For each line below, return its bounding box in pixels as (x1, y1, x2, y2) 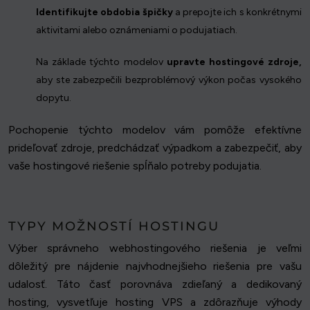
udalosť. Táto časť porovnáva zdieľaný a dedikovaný (8, 277, 302, 291)
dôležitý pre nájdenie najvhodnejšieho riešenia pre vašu (8, 259, 302, 273)
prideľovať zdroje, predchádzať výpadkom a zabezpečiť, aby (8, 141, 302, 155)
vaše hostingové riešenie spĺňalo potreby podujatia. (8, 159, 262, 173)
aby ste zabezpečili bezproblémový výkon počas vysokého (36, 74, 302, 86)
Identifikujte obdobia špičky (36, 6, 173, 19)
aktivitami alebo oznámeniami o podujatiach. (36, 24, 237, 37)
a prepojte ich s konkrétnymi (172, 6, 302, 19)
